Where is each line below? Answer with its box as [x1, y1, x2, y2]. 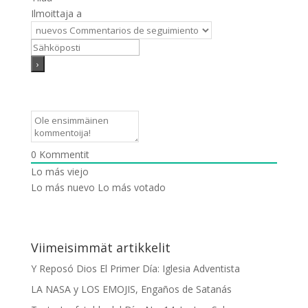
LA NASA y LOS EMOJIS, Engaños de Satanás [30, 283, 232, 296]
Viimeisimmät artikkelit [30, 239, 170, 256]
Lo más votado [97, 181, 166, 195]
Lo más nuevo [30, 181, 95, 195]
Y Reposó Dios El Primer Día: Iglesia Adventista [30, 262, 240, 276]
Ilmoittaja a [30, 7, 82, 21]
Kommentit [36, 148, 89, 162]
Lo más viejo [30, 165, 89, 179]
